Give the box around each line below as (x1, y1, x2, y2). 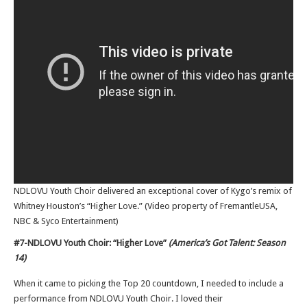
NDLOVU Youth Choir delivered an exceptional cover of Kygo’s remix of (14, 186, 292, 196)
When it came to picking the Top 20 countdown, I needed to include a (14, 278, 284, 288)
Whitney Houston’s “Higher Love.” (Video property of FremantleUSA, (14, 201, 278, 211)
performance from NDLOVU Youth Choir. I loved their (14, 293, 223, 304)
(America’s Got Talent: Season (169, 238, 286, 248)
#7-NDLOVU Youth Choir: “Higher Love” (14, 238, 169, 248)
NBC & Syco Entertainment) (14, 216, 119, 226)
